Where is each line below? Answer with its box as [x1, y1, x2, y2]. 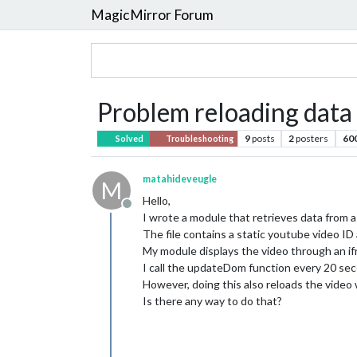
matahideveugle [143, 173, 217, 185]
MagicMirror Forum [91, 6, 214, 23]
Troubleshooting [163, 134, 233, 143]
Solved [115, 134, 143, 143]
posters [296, 132, 329, 144]
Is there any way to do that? [143, 294, 282, 308]
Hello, [143, 194, 171, 207]
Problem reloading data [97, 96, 352, 127]
